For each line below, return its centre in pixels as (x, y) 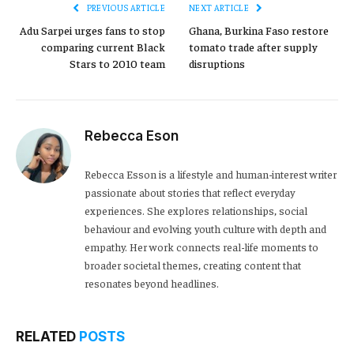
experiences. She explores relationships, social (196, 211)
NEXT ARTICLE (220, 8)
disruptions (217, 64)
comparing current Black (103, 47)
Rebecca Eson (132, 136)
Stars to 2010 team (117, 64)
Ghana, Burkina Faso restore (259, 30)
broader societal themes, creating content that (193, 265)
